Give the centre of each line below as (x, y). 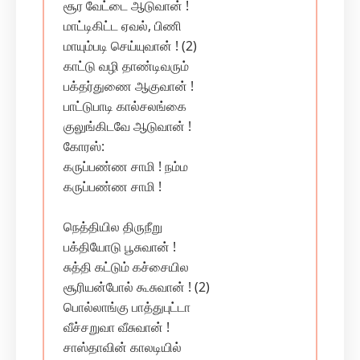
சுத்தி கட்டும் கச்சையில (126, 267)
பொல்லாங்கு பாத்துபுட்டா (127, 307)
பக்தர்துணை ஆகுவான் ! (129, 86)
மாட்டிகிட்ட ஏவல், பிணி (123, 26)
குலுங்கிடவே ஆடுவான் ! (127, 126)
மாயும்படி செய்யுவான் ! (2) (130, 46)
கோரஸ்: (84, 146)
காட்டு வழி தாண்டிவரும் (126, 66)
